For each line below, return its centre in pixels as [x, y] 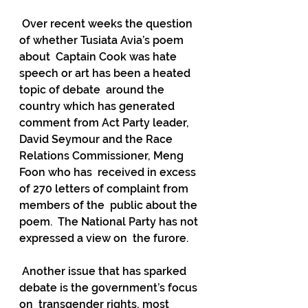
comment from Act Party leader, [107, 123]
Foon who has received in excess [109, 172]
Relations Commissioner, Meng [103, 156]
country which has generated [98, 106]
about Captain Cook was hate [99, 57]
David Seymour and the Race [97, 139]
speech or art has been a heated [106, 73]
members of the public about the [110, 205]
